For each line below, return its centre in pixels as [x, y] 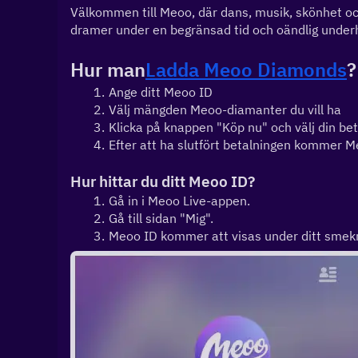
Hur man [108, 70]
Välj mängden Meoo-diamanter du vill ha [225, 109]
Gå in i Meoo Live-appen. [179, 201]
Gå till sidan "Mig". [161, 218]
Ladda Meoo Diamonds [246, 70]
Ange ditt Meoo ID [160, 92]
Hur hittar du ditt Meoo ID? [163, 181]
